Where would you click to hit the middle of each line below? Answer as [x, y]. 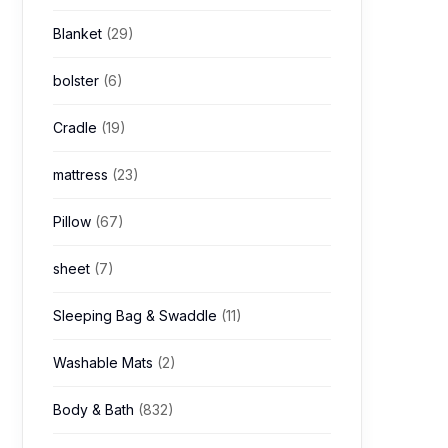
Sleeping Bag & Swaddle [137, 315]
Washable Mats [105, 362]
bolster [78, 80]
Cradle [77, 127]
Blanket [79, 33]
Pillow [74, 221]
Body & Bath [95, 409]
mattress [82, 174]
